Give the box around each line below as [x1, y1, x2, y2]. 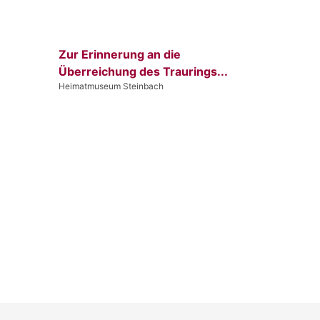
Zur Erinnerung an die [59, 46, 181, 61]
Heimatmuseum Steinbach [59, 80, 164, 91]
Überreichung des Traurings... [59, 64, 228, 79]
